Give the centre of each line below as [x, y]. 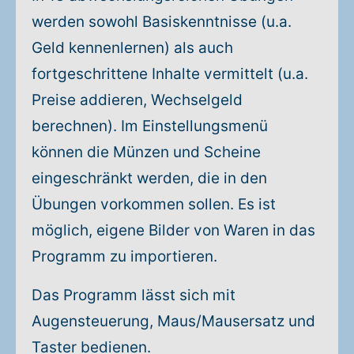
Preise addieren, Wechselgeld [137, 100]
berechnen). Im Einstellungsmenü [150, 126]
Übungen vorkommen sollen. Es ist [154, 204]
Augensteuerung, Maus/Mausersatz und [173, 321]
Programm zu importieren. [124, 256]
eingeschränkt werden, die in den [149, 178]
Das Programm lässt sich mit [134, 295]
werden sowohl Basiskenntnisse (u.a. [162, 22]
